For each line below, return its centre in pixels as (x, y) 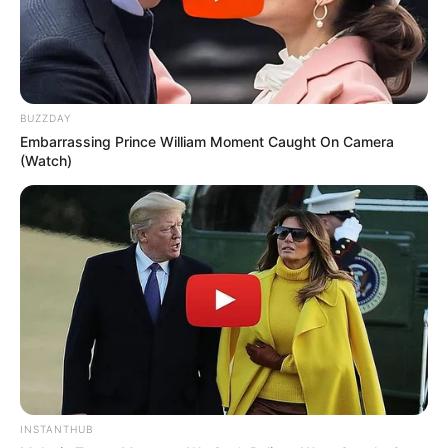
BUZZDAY (45, 117)
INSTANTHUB (56, 428)
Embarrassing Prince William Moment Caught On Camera (207, 141)
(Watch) (46, 160)
